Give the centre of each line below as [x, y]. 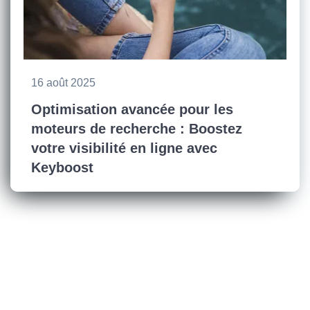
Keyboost [62, 167]
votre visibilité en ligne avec [124, 148]
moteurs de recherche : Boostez [137, 129]
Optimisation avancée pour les [132, 109]
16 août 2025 [63, 83]
